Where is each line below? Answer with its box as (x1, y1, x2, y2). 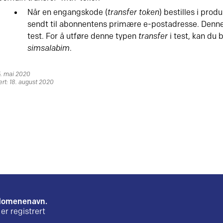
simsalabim (27, 44, 70, 53)
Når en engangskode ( (27, 8, 108, 17)
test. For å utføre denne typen (27, 32, 138, 41)
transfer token (108, 8, 159, 17)
